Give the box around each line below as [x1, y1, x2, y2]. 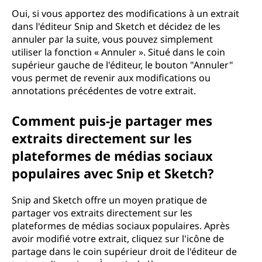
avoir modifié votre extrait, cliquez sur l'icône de [12, 232, 224, 245]
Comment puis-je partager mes [12, 112, 212, 129]
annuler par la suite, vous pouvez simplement [12, 33, 213, 46]
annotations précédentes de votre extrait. [12, 84, 196, 97]
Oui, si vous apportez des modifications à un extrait [12, 7, 239, 20]
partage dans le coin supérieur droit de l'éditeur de [12, 245, 237, 258]
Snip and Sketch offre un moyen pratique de [12, 194, 207, 206]
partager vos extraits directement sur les [12, 206, 192, 219]
